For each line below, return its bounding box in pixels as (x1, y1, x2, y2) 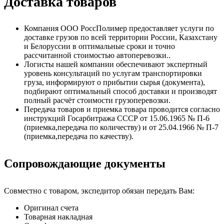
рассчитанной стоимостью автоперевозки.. (24, 51, 170, 59)
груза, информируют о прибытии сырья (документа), (24, 78, 205, 86)
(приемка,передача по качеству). (24, 132, 133, 140)
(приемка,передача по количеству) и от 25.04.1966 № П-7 (24, 123, 218, 131)
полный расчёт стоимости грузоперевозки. (24, 96, 170, 104)
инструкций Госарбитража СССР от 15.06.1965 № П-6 (24, 114, 209, 122)
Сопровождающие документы (4, 156, 165, 170)
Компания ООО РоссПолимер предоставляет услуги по (24, 24, 214, 32)
